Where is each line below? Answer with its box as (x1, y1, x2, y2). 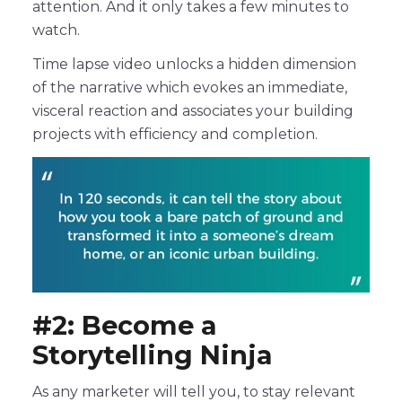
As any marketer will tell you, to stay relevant (32, 382, 355, 400)
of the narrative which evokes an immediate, (32, 79, 347, 97)
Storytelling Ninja (32, 338, 273, 371)
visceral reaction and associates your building (32, 102, 354, 120)
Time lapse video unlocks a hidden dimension (32, 56, 356, 74)
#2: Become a (32, 309, 217, 341)
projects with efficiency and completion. (32, 126, 318, 144)
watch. (32, 22, 80, 39)
